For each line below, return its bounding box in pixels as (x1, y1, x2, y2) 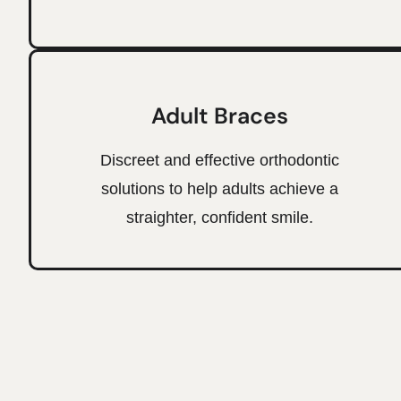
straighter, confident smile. (125, 208, 313, 226)
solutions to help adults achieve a (100, 179, 338, 198)
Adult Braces (150, 100, 288, 131)
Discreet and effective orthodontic (99, 150, 339, 169)
